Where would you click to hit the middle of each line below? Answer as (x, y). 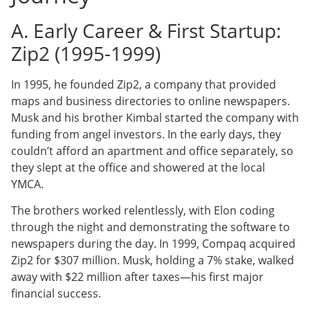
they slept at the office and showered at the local (138, 167)
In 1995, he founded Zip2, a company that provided (144, 84)
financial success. (56, 294)
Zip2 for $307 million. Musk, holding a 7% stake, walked (153, 261)
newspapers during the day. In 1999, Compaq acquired (153, 244)
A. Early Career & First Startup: (146, 30)
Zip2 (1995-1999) (86, 53)
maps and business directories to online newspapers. (151, 101)
